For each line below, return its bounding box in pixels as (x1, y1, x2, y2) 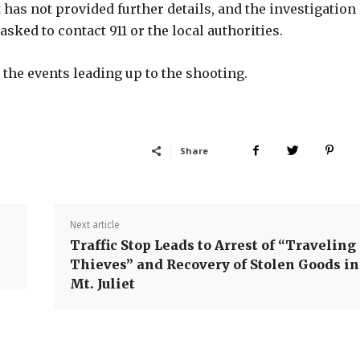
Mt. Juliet (70, 276, 136, 292)
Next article (70, 219, 121, 231)
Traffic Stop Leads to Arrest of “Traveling (70, 237, 357, 253)
